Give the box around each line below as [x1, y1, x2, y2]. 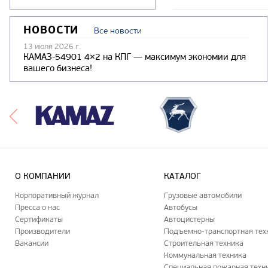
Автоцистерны [164, 214, 215, 224]
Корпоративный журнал [15, 190, 99, 200]
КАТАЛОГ [164, 170, 202, 181]
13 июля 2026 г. [23, 42, 81, 51]
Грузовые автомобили [164, 190, 242, 200]
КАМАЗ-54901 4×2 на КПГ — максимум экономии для [23, 51, 246, 63]
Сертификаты [15, 214, 63, 224]
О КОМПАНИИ [15, 170, 71, 181]
